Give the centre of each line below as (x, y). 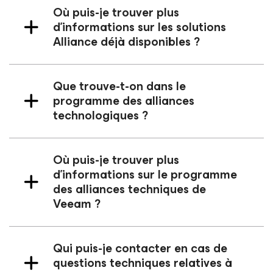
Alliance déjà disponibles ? (126, 41)
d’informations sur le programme (145, 174)
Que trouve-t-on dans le (119, 86)
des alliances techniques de (129, 189)
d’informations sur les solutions (140, 27)
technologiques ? (101, 115)
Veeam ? (77, 204)
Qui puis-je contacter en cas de (140, 248)
